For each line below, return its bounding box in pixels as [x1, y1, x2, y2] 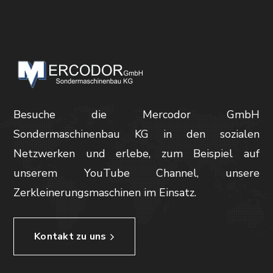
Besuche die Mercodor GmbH [13, 107, 260, 122]
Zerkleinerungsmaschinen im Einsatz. [13, 185, 197, 200]
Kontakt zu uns [34, 230, 107, 244]
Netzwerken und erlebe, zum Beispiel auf [13, 146, 260, 161]
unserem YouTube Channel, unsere [13, 166, 260, 181]
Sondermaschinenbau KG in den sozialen [13, 127, 260, 142]
